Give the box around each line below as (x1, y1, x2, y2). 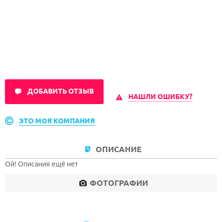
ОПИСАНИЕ (96, 145, 142, 154)
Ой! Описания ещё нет (5, 160, 78, 168)
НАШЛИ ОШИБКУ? (128, 92, 192, 101)
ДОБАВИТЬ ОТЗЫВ (27, 87, 94, 95)
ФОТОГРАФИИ (89, 178, 148, 187)
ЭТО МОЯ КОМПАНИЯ (19, 117, 95, 125)
